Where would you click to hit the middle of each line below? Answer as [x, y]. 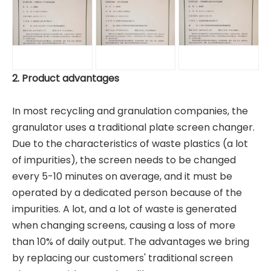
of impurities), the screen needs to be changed [124, 160]
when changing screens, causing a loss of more [124, 225]
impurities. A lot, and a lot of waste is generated [124, 209]
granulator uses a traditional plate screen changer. [133, 127]
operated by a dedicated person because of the [127, 193]
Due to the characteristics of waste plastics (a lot [130, 144]
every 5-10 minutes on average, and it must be [122, 176]
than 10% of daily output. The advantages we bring [131, 242]
